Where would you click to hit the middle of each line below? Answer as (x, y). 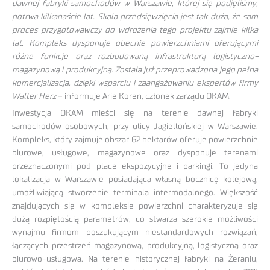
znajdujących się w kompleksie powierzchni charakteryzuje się (135, 206)
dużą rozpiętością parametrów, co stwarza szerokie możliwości (135, 220)
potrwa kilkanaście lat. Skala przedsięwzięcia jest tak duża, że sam (135, 17)
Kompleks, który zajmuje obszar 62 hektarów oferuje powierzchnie (135, 140)
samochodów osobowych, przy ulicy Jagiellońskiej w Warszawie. (135, 127)
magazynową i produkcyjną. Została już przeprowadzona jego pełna (135, 70)
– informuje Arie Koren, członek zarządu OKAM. (143, 96)
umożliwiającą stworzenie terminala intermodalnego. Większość (135, 193)
